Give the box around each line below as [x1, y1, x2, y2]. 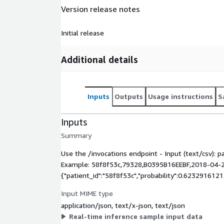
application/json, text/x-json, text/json [61, 200, 185, 209]
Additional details [61, 53, 138, 65]
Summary [61, 130, 91, 139]
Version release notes [61, 4, 140, 14]
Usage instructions [148, 91, 213, 100]
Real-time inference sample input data [69, 211, 202, 220]
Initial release [61, 28, 104, 37]
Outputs [114, 91, 143, 100]
